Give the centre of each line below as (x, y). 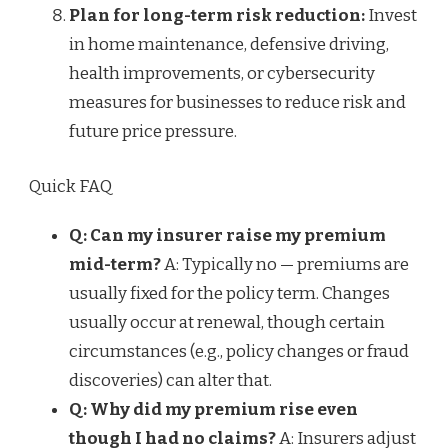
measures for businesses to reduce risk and (237, 103)
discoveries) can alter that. (170, 380)
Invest (391, 16)
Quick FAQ (70, 186)
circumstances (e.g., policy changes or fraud (239, 351)
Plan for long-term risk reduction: (217, 16)
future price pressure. (153, 132)
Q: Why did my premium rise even (213, 409)
